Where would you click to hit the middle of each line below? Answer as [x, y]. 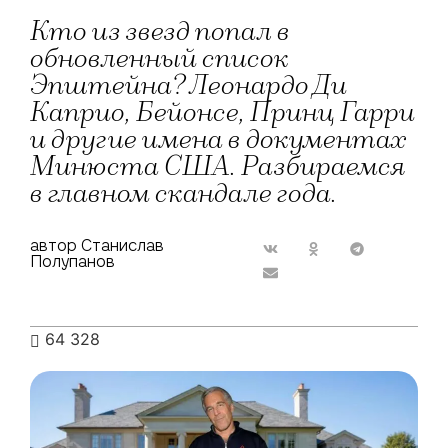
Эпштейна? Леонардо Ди [188, 85]
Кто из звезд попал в [160, 31]
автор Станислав [97, 245]
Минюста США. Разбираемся [217, 166]
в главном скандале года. [183, 193]
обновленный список [159, 58]
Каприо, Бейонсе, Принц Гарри [222, 112]
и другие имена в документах [218, 139]
